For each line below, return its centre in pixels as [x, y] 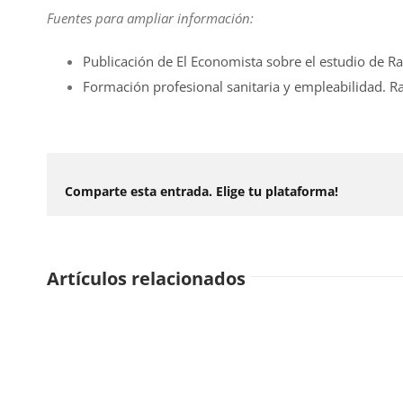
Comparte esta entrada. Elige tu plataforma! [201, 192]
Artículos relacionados [146, 279]
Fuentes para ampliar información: [150, 18]
